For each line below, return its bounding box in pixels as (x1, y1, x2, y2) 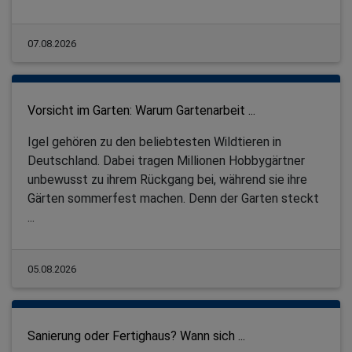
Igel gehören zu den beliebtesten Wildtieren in (27, 134, 281, 149)
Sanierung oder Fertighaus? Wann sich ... (27, 328, 245, 343)
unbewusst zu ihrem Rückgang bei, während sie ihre (27, 171, 307, 187)
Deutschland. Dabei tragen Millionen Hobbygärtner (27, 152, 305, 168)
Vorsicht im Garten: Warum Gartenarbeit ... (27, 102, 255, 118)
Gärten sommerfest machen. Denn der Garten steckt (27, 190, 319, 206)
